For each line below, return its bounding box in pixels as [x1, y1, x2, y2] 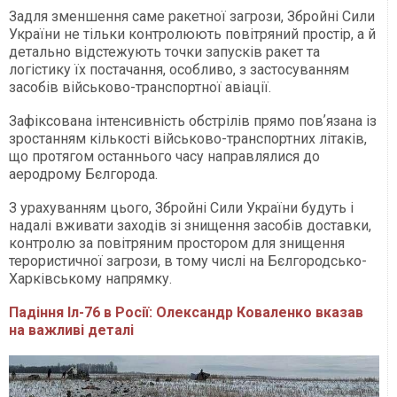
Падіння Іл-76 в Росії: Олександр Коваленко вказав [9, 304, 363, 322]
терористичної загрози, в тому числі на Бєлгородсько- [9, 253, 367, 270]
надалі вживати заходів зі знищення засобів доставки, [9, 217, 371, 235]
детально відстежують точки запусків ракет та [9, 43, 320, 61]
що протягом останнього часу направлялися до [9, 148, 320, 166]
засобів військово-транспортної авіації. [9, 79, 271, 97]
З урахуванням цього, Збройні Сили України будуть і [9, 199, 354, 217]
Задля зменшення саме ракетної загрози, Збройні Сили [9, 8, 375, 26]
